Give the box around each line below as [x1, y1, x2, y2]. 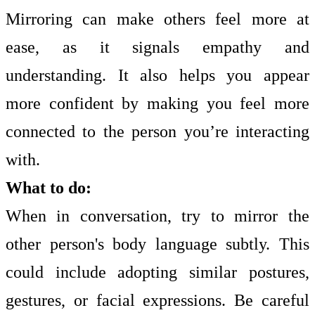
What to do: [6, 178, 91, 197]
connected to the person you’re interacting [6, 122, 309, 141]
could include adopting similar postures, [6, 262, 309, 281]
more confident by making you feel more [6, 94, 309, 112]
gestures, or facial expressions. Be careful [6, 290, 309, 309]
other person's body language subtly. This [6, 234, 309, 253]
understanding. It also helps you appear [6, 65, 309, 84]
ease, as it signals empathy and [6, 37, 309, 56]
